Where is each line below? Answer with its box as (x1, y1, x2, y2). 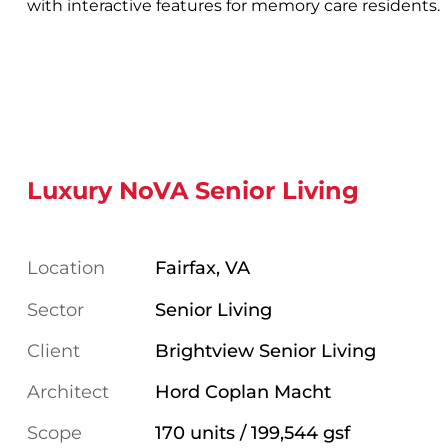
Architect (27, 380, 109, 403)
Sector (27, 298, 84, 321)
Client (27, 339, 80, 362)
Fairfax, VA (155, 257, 251, 280)
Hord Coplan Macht (155, 380, 332, 403)
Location (27, 257, 105, 280)
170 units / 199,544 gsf (155, 422, 351, 445)
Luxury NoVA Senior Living (27, 175, 359, 205)
